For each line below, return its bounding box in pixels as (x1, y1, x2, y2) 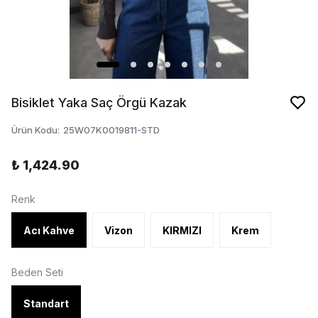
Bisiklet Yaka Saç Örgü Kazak (11, 95, 187, 110)
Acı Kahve (23, 224, 75, 236)
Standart (23, 297, 69, 309)
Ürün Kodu (11, 124, 57, 136)
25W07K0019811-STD (63, 124, 160, 136)
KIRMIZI (163, 224, 202, 236)
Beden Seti (11, 266, 63, 278)
